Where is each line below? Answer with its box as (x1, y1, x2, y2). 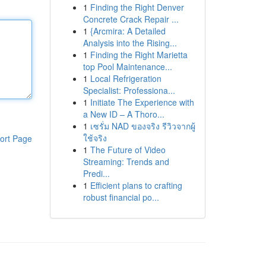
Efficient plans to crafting (90, 179, 182, 191)
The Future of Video (90, 144, 166, 156)
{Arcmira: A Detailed (90, 25, 166, 37)
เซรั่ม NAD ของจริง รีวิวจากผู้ (90, 120, 195, 132)
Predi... (83, 167, 110, 179)
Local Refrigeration (90, 72, 161, 84)
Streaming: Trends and (83, 156, 169, 167)
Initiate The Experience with (90, 96, 194, 108)
